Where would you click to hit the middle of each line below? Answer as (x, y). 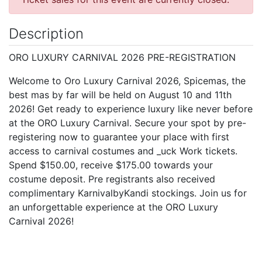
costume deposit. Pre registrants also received (112, 179)
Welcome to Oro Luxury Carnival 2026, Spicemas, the (127, 80)
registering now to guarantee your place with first (119, 137)
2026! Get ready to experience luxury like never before (131, 108)
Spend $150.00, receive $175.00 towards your (111, 165)
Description (46, 33)
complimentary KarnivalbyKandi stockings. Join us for (128, 193)
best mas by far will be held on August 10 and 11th (120, 94)
